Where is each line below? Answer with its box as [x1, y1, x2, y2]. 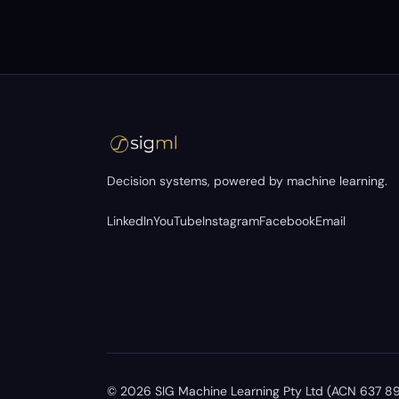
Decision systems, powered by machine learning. [107, 173, 387, 189]
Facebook [259, 213, 315, 229]
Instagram [202, 213, 259, 229]
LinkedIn [107, 213, 153, 229]
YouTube [153, 213, 202, 229]
